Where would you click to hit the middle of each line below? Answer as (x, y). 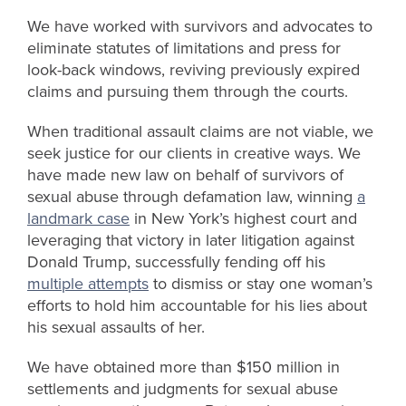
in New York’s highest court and (243, 219)
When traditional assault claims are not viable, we (200, 132)
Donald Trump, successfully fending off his (176, 262)
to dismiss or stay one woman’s (261, 284)
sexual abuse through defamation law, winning (192, 197)
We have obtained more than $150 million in (184, 367)
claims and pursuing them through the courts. (188, 92)
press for (310, 48)
